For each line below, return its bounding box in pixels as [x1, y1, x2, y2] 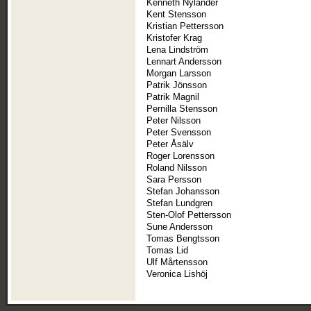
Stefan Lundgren [146, 198, 212, 209]
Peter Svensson [146, 127, 211, 138]
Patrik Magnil [146, 92, 199, 103]
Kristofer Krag [146, 33, 202, 44]
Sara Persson [146, 174, 201, 185]
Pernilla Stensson [146, 103, 217, 115]
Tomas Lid [146, 245, 188, 256]
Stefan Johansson [146, 186, 219, 197]
